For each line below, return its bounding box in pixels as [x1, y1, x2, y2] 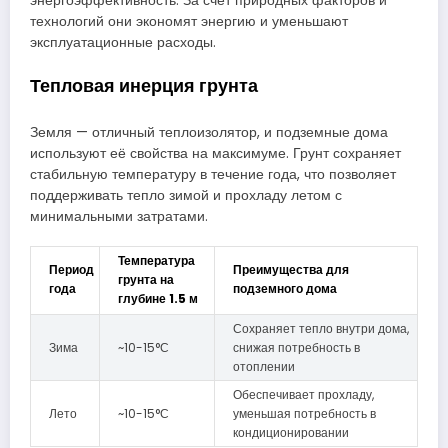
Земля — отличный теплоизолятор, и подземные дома [30, 122, 388, 142]
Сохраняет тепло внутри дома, [233, 319, 409, 337]
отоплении [233, 357, 295, 375]
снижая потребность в [233, 338, 360, 356]
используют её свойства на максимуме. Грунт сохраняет [30, 143, 401, 163]
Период [49, 260, 94, 278]
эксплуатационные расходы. [30, 33, 216, 53]
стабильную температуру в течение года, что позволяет [30, 164, 396, 184]
